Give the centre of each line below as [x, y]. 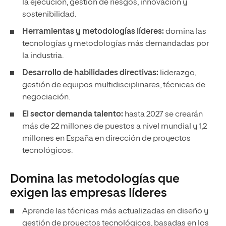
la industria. [43, 56]
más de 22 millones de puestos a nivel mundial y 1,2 [115, 127]
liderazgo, [178, 73]
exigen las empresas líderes [89, 193]
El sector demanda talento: [73, 115]
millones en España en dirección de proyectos [106, 139]
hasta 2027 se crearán [164, 115]
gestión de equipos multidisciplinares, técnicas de [114, 86]
